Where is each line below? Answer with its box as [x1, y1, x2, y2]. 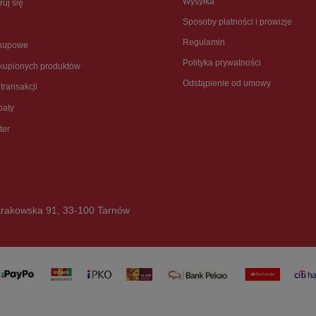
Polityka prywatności [183, 58, 261, 68]
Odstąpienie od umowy [183, 78, 271, 89]
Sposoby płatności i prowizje [183, 17, 292, 28]
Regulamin [183, 37, 225, 48]
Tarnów [95, 205, 130, 217]
